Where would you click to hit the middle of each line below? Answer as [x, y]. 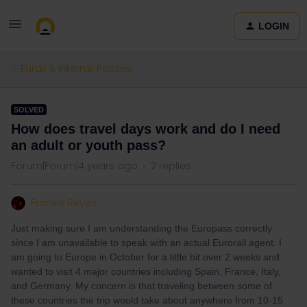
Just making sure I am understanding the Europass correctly [142, 228]
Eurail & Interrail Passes [76, 69]
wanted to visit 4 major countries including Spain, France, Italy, [146, 271]
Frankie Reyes [64, 203]
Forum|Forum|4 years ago [74, 166]
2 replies [171, 166]
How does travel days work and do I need [146, 129]
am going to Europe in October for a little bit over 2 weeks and [145, 257]
